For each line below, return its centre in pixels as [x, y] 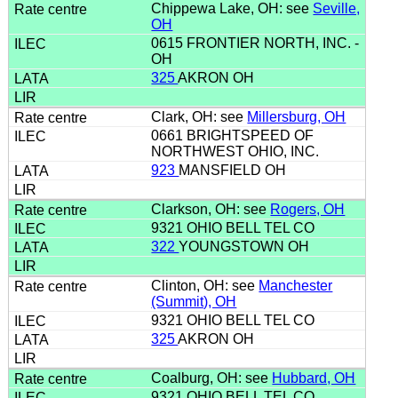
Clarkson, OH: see [211, 209]
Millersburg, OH [297, 116]
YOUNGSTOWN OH [246, 246]
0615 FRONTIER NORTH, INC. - [255, 43]
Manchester [296, 285]
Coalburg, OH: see [212, 378]
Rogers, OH [308, 209]
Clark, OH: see [199, 116]
